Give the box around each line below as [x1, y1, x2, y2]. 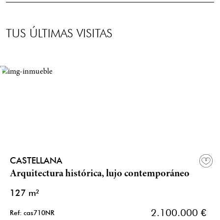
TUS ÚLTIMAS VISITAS [6, 26, 112, 41]
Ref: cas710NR [10, 209, 55, 217]
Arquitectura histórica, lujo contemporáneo [10, 169, 190, 180]
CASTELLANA [10, 155, 62, 166]
